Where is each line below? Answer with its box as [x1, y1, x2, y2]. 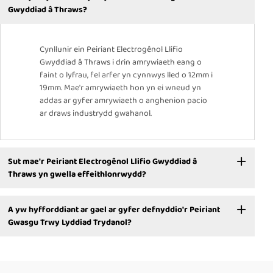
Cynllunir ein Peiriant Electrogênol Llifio [40, 43, 183, 57]
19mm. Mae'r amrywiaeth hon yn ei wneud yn [40, 81, 201, 95]
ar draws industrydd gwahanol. [40, 107, 152, 121]
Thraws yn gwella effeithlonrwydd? [7, 167, 146, 181]
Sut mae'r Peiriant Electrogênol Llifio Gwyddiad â [7, 154, 197, 168]
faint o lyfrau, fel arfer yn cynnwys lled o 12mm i [40, 68, 213, 82]
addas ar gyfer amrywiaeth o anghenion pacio [40, 94, 207, 108]
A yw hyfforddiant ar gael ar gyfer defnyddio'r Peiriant [7, 202, 220, 216]
